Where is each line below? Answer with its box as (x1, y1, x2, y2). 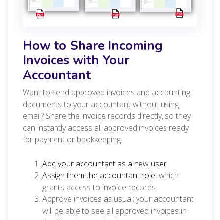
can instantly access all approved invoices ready (23, 122, 189, 133)
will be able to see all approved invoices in (42, 205, 187, 216)
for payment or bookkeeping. (23, 134, 122, 145)
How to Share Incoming (23, 36, 163, 54)
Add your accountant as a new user (42, 158, 166, 169)
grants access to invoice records (42, 181, 156, 192)
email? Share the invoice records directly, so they (23, 110, 191, 121)
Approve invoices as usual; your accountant (42, 193, 193, 204)
